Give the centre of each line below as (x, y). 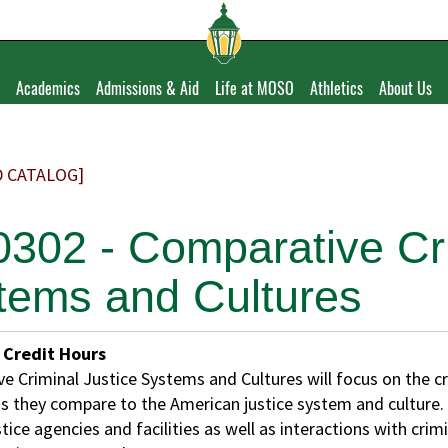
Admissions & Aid (147, 88)
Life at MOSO (254, 88)
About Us (405, 88)
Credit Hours (54, 353)
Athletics (336, 88)
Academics (48, 88)
